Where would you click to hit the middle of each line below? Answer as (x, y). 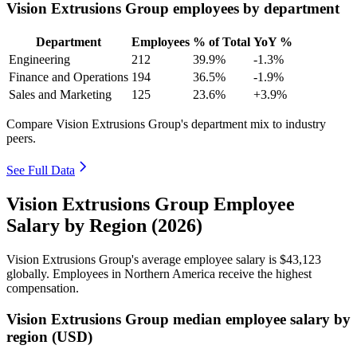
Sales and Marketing (60, 95)
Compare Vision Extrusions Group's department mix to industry (166, 124)
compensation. (43, 288)
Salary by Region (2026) (104, 225)
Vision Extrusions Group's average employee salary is (143, 259)
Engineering (39, 60)
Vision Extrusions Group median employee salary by (178, 319)
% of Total (222, 42)
